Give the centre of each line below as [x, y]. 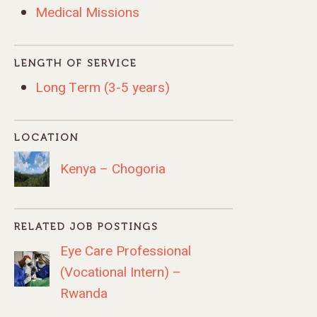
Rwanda [84, 293]
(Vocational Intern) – [121, 272]
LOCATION [47, 138]
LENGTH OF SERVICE [76, 63]
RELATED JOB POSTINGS [87, 226]
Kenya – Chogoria [113, 169]
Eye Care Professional [126, 251]
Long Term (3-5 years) [103, 87]
